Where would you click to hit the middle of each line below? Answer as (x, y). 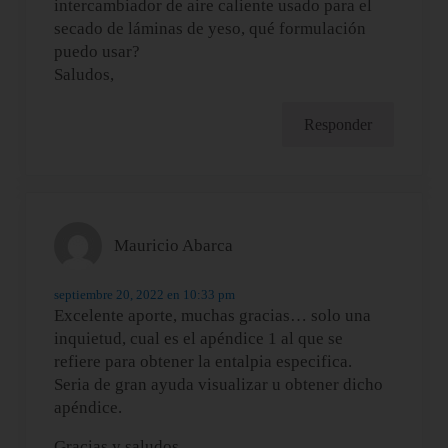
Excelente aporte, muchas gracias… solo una (213, 315)
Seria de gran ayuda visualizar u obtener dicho (219, 384)
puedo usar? (97, 52)
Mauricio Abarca (174, 246)
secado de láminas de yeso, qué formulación (210, 29)
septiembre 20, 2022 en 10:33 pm (145, 294)
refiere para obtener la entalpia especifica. (203, 361)
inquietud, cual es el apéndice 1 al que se (199, 338)
